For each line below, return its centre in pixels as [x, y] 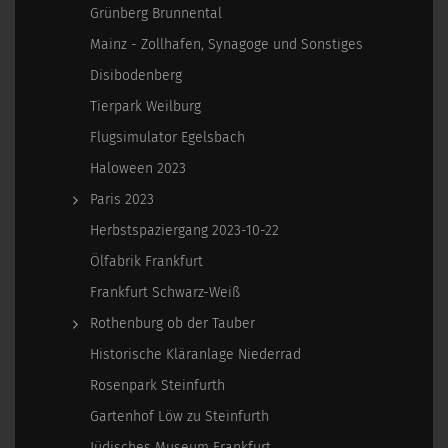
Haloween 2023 [138, 168]
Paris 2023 [122, 199]
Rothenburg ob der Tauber [172, 323]
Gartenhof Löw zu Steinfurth [179, 416]
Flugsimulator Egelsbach [167, 137]
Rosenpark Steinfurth [157, 385]
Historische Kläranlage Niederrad [195, 354]
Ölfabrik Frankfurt [146, 261]
